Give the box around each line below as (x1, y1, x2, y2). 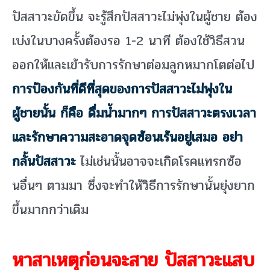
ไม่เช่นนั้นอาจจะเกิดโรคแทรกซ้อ (76, 151, 242, 172)
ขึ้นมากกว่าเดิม (12, 199, 89, 220)
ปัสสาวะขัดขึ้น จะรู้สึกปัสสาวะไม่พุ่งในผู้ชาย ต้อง (12, 6, 257, 27)
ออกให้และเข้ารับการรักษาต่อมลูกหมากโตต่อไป (12, 54, 254, 75)
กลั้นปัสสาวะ (12, 151, 76, 172)
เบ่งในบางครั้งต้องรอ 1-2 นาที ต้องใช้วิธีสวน (12, 30, 245, 51)
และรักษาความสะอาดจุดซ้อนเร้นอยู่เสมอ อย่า (12, 127, 243, 148)
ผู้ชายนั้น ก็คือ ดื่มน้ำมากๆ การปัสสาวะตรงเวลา (12, 102, 256, 124)
